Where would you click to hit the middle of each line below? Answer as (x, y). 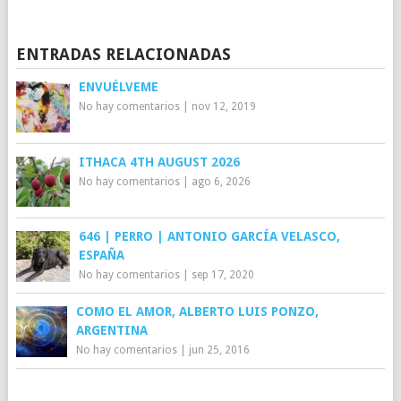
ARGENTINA (111, 330)
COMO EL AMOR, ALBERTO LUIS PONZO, (197, 311)
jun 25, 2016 (219, 350)
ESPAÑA (101, 255)
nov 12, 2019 (223, 107)
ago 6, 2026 (221, 182)
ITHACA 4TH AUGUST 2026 (159, 162)
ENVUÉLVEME (118, 87)
